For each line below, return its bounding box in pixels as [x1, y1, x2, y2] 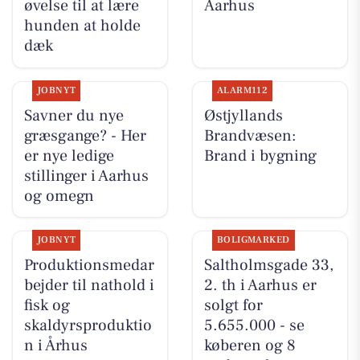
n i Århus [23, 334, 88, 356]
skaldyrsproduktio [23, 314, 152, 336]
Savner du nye [23, 104, 124, 126]
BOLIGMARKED [216, 233, 290, 246]
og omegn [23, 185, 94, 207]
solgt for [203, 294, 263, 316]
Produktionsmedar [23, 254, 154, 276]
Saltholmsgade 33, [203, 254, 333, 276]
